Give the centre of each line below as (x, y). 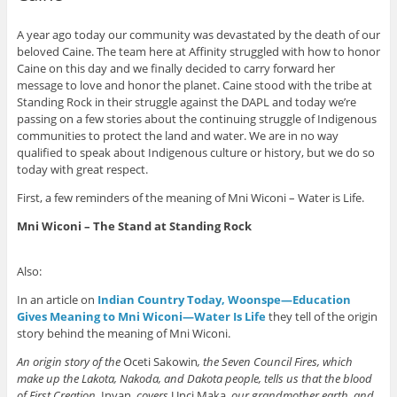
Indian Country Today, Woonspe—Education (224, 300)
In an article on (57, 300)
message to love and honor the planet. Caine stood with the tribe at (194, 86)
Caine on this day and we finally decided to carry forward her (175, 69)
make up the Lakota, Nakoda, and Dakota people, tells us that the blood (194, 379)
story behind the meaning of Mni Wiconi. (123, 334)
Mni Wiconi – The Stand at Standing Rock (134, 226)
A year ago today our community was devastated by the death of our (198, 35)
